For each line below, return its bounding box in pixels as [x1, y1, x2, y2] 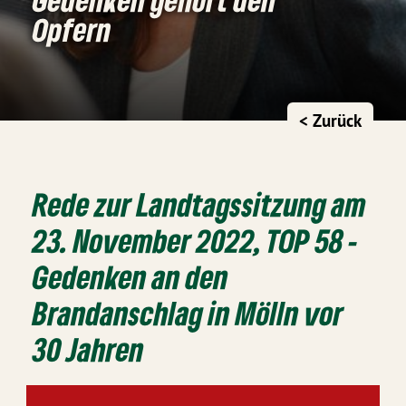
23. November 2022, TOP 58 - [33, 219, 359, 260]
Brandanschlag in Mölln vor [33, 292, 344, 333]
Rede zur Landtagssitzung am [33, 183, 367, 224]
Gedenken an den [33, 256, 229, 296]
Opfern [33, 9, 112, 49]
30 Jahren [33, 328, 145, 369]
